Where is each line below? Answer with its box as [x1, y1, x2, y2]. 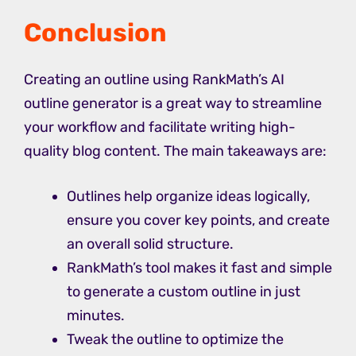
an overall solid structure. [67, 235, 234, 253]
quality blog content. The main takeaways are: [24, 142, 327, 161]
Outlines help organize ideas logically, [67, 188, 310, 206]
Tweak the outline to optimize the [67, 331, 284, 349]
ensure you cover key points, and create [67, 211, 330, 230]
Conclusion [24, 17, 167, 48]
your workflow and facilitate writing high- [24, 118, 296, 137]
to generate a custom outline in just [67, 283, 300, 301]
